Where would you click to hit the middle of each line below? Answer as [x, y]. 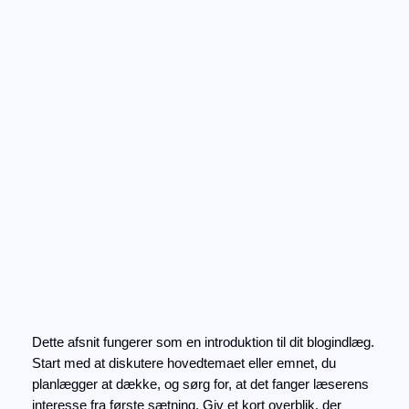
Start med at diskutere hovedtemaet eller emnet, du [184, 364]
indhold [27, 58]
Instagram [367, 50]
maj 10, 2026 [94, 207]
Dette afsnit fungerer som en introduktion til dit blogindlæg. [203, 343]
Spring [26, 16]
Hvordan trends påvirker [188, 147]
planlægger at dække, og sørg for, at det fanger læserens [200, 385]
